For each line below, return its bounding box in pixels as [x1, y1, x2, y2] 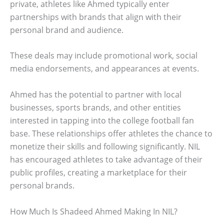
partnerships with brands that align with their [10, 11, 181, 22]
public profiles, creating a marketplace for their [10, 166, 187, 178]
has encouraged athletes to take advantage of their [10, 153, 202, 165]
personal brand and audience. [10, 24, 123, 35]
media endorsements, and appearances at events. [10, 63, 199, 74]
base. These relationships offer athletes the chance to [10, 127, 212, 139]
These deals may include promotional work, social [10, 50, 197, 61]
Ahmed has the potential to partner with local [10, 88, 181, 100]
